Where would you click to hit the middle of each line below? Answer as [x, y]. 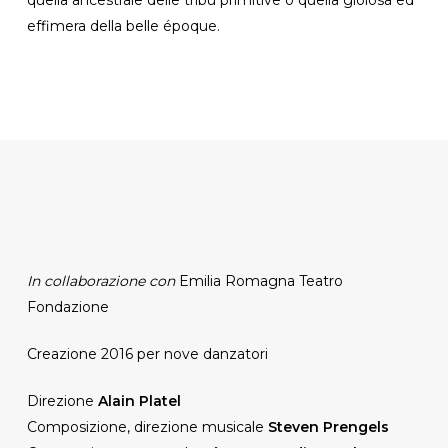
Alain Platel [139, 400]
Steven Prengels [328, 426]
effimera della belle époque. [123, 25]
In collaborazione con [102, 280]
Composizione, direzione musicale [147, 426]
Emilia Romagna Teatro [260, 280]
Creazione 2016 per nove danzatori [147, 353]
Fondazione [67, 306]
